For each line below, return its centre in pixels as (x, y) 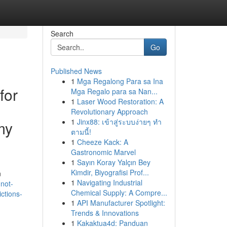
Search (62, 33)
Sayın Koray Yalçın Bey (113, 162)
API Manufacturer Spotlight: (121, 203)
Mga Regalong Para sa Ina (120, 81)
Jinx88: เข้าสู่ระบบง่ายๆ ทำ (119, 122)
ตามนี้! (81, 132)
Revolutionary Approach (109, 111)
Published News (76, 71)
